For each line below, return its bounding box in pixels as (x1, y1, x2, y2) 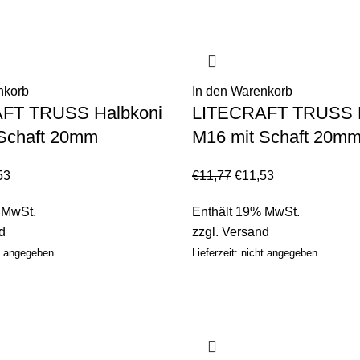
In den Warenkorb (192, 84, 292, 98)
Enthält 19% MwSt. (192, 204, 300, 219)
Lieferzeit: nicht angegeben (192, 246, 317, 259)
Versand (222, 224, 269, 239)
